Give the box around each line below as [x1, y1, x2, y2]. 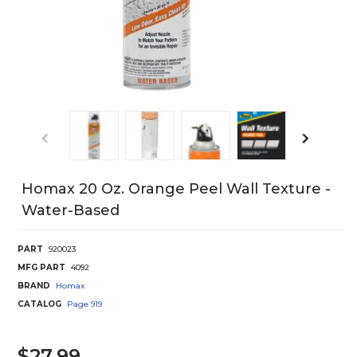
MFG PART [18, 261, 65, 273]
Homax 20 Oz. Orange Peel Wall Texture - [22, 179, 331, 198]
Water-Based [22, 201, 120, 219]
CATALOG [18, 298, 61, 309]
